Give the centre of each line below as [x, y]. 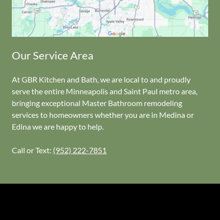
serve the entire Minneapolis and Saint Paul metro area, [105, 91]
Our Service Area [53, 55]
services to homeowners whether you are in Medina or [103, 114]
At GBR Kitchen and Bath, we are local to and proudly [101, 79]
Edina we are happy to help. [58, 126]
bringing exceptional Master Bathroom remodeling [97, 103]
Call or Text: [32, 150]
